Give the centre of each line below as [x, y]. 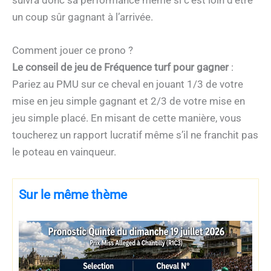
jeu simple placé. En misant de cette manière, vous [127, 118]
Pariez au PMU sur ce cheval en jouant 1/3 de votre [128, 84]
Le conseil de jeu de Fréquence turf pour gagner [120, 67]
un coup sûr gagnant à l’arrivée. [83, 17]
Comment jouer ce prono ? [73, 51]
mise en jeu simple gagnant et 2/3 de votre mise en [129, 101]
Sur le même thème [73, 195]
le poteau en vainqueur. [64, 152]
